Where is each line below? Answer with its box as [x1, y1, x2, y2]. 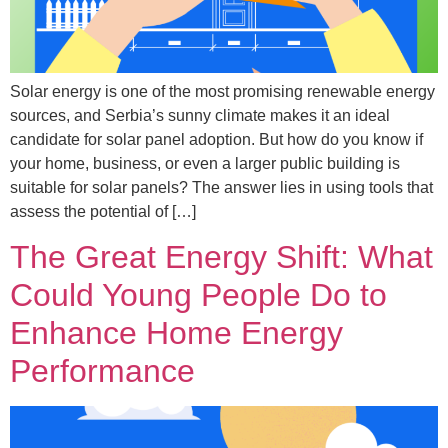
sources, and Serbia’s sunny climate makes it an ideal [10, 107, 390, 124]
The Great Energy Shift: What [10, 239, 433, 276]
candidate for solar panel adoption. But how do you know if [10, 131, 423, 148]
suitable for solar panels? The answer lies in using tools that [10, 179, 433, 196]
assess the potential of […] [10, 203, 196, 220]
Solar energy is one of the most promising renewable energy [10, 83, 435, 100]
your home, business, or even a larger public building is [10, 155, 400, 172]
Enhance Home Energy [10, 315, 343, 352]
